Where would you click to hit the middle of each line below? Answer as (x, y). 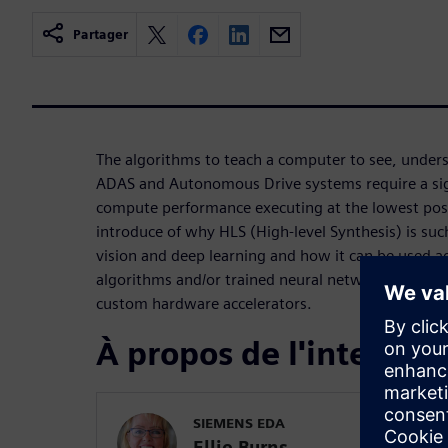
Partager (100, 35)
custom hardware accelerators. (204, 303)
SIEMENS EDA (239, 422)
